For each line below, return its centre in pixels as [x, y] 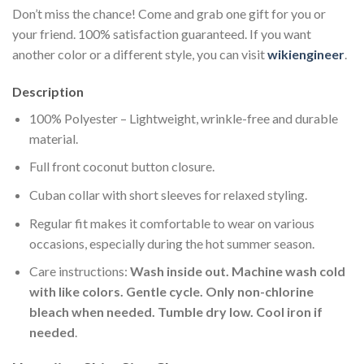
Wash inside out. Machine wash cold [237, 271]
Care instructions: [79, 271]
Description [48, 91]
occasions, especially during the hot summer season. [171, 243]
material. [53, 138]
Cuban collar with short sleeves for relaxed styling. [168, 195]
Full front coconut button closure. [121, 167]
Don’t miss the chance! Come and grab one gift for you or [169, 14]
